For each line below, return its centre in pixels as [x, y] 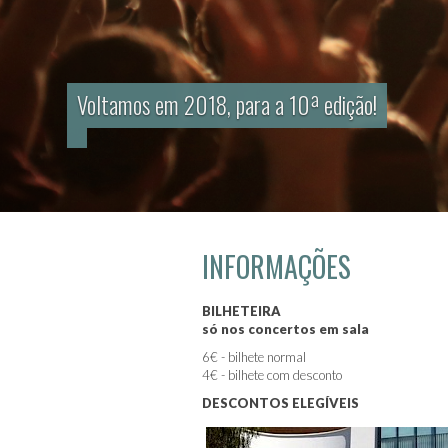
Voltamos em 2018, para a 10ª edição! [227, 105]
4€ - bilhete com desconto [272, 375]
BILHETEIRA [241, 311]
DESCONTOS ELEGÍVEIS [280, 403]
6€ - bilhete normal [255, 357]
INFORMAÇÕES [276, 266]
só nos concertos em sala [285, 329]
